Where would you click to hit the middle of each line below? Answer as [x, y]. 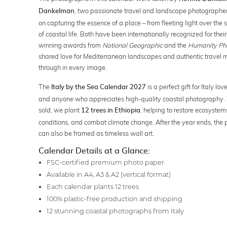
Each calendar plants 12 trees [92, 186]
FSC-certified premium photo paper [105, 162]
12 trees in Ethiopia [110, 110]
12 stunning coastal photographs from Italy [115, 211]
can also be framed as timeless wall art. [96, 133]
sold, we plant [60, 110]
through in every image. [72, 67]
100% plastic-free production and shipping [114, 199]
